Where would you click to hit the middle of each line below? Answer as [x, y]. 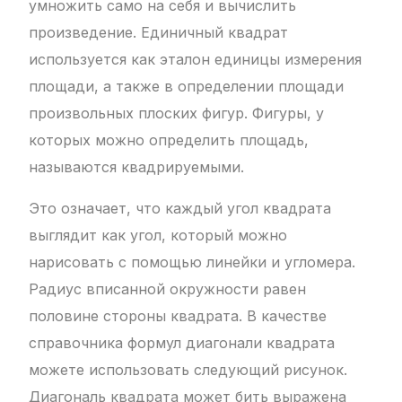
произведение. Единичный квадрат [159, 33]
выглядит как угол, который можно [158, 236]
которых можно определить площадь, [169, 140]
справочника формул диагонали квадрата [182, 343]
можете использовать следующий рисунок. [188, 370]
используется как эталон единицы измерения [196, 60]
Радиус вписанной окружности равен [168, 289]
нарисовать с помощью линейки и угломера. [192, 262]
